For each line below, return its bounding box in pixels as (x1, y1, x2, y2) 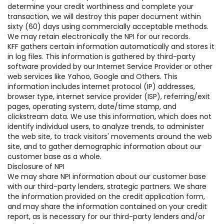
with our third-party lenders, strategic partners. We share (7, 181, 206, 191)
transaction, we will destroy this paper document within (7, 11, 201, 21)
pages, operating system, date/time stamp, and (7, 101, 176, 111)
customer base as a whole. (7, 151, 101, 161)
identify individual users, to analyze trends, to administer (7, 121, 204, 131)
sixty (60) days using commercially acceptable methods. (7, 21, 208, 31)
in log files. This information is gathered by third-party (7, 51, 195, 61)
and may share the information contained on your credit (7, 201, 207, 211)
